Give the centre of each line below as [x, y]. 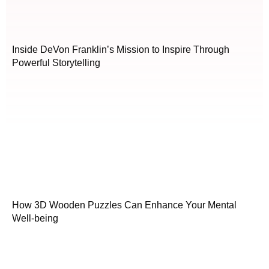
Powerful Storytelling [56, 63]
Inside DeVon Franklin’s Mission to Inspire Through [121, 50]
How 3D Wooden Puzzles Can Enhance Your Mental [124, 205]
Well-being [35, 219]
